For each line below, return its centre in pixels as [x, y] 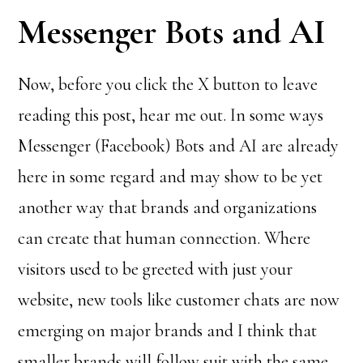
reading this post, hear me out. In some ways [171, 115]
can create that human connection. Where [164, 238]
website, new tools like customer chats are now [179, 300]
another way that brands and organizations [168, 207]
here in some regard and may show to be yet [171, 177]
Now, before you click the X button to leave [168, 84]
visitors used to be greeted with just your [156, 269]
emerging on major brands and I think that [168, 331]
